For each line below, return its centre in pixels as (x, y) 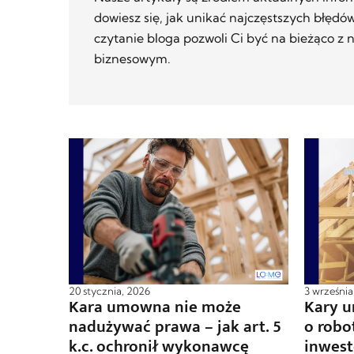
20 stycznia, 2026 (109, 291)
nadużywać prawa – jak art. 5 (175, 327)
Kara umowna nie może (155, 307)
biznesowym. (132, 58)
